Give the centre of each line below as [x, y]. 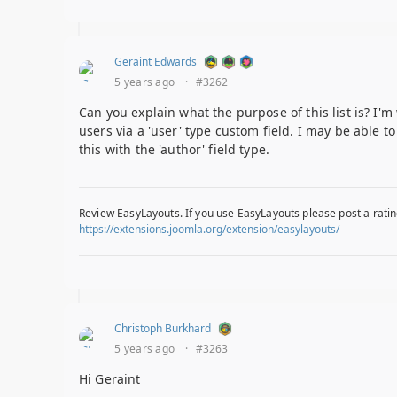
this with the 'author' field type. [175, 150]
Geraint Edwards [156, 62]
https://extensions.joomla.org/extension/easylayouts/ [209, 230]
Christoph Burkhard [163, 329]
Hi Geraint [110, 379]
